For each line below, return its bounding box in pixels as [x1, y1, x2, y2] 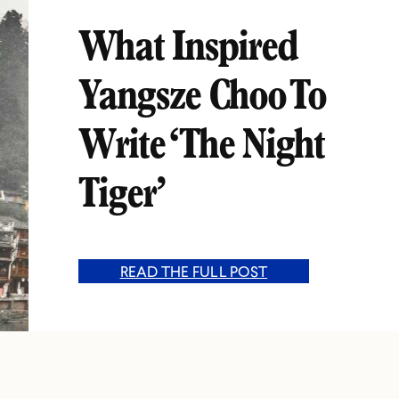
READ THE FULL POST [119, 262, 268, 281]
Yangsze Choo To [78, 79, 326, 123]
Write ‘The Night [78, 128, 324, 172]
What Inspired [78, 30, 297, 74]
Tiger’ [78, 177, 166, 221]
